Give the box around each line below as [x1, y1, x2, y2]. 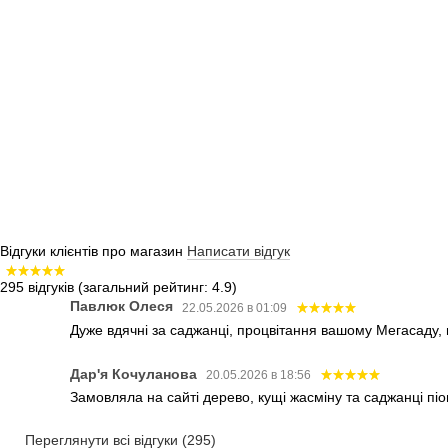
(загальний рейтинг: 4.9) [78, 279, 237, 296]
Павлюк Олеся [70, 298, 177, 315]
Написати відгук [187, 243, 290, 260]
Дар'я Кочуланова [70, 365, 201, 382]
